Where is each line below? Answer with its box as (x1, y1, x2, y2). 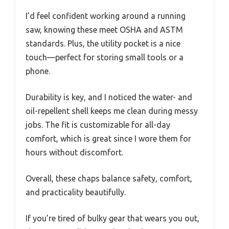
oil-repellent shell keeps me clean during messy (26, 106, 198, 116)
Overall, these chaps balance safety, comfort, (26, 174, 192, 184)
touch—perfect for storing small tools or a (26, 53, 184, 62)
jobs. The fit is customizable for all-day (26, 120, 170, 130)
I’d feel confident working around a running (26, 11, 186, 21)
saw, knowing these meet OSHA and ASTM (26, 25, 183, 35)
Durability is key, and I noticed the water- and (26, 93, 192, 102)
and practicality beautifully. (26, 188, 126, 197)
